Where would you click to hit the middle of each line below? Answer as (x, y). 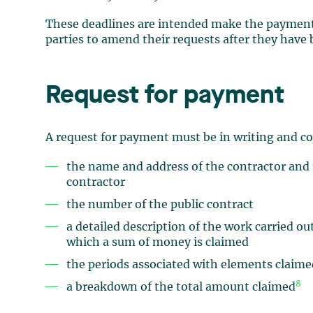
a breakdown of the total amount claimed (181, 287)
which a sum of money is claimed (158, 242)
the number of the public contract (160, 204)
